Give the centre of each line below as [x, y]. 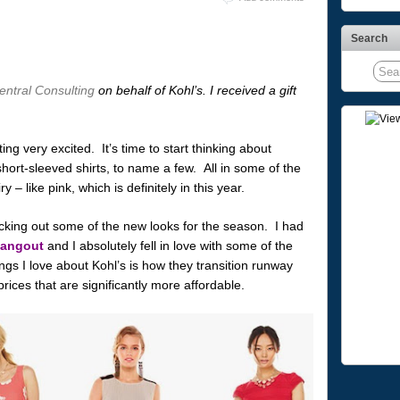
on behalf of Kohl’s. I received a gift [195, 90]
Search [369, 38]
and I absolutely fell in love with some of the [168, 245]
